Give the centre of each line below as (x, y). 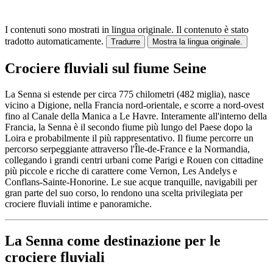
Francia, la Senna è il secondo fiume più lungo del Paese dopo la (129, 127)
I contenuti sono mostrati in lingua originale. (89, 30)
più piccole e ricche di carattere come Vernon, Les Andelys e (121, 171)
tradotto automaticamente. (54, 41)
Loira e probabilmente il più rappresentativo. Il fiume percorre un (129, 138)
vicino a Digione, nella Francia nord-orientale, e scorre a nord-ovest (134, 105)
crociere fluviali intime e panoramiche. (78, 204)
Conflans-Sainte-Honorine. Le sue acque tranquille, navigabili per (131, 182)
